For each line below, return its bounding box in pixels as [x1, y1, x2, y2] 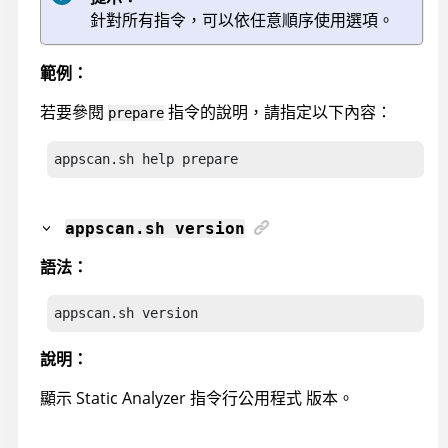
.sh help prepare [110, 150, 238, 167]
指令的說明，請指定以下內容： [164, 100, 392, 123]
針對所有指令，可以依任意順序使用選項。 [90, 8, 394, 31]
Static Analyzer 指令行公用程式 [76, 386, 302, 409]
